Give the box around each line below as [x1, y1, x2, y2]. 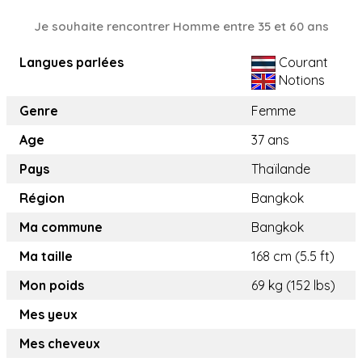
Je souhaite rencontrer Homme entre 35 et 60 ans [33, 19, 329, 35]
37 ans [251, 132, 289, 149]
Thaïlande [251, 161, 310, 178]
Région [19, 190, 65, 207]
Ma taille [19, 248, 73, 265]
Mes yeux [19, 306, 78, 323]
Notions [276, 72, 325, 89]
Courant [276, 54, 328, 71]
